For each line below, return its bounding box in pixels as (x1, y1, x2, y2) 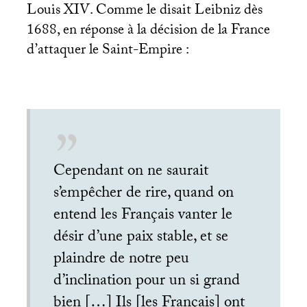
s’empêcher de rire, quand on (53, 180, 234, 208)
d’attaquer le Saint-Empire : (26, 39, 189, 64)
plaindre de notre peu (53, 246, 190, 273)
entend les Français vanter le (53, 202, 233, 230)
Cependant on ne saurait (53, 158, 209, 186)
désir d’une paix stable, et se (53, 224, 229, 251)
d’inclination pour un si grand (53, 268, 241, 295)
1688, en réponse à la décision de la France (26, 19, 270, 45)
